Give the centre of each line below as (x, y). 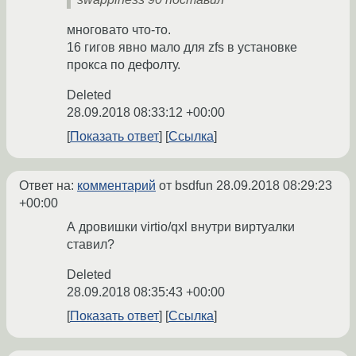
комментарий (116, 186)
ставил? (91, 245)
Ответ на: (48, 186)
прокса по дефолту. (124, 65)
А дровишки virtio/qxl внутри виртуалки (181, 227)
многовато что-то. (119, 30)
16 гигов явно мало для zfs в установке (182, 48)
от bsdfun (186, 186)
